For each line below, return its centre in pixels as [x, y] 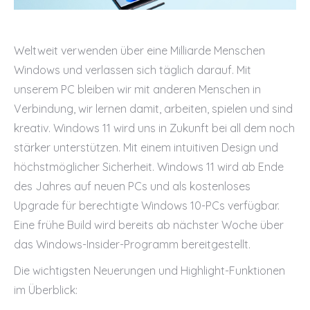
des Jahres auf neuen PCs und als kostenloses [132, 186]
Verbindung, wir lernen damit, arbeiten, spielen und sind [153, 109]
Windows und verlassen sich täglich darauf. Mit [133, 70]
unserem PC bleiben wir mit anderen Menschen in [137, 89]
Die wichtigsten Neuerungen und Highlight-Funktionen [149, 271]
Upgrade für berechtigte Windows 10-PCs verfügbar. [147, 206]
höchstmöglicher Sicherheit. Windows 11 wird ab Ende [149, 167]
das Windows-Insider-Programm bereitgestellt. [132, 244]
